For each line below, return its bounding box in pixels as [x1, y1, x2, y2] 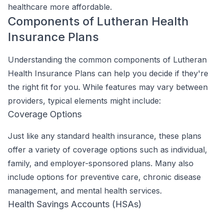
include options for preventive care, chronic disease [8, 172, 201, 182]
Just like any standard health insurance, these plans [8, 131, 201, 141]
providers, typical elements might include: [8, 96, 161, 106]
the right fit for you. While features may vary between [8, 82, 208, 92]
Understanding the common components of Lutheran [8, 55, 207, 65]
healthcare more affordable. [8, 2, 112, 12]
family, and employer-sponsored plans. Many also [8, 158, 194, 168]
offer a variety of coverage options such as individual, [8, 145, 207, 154]
